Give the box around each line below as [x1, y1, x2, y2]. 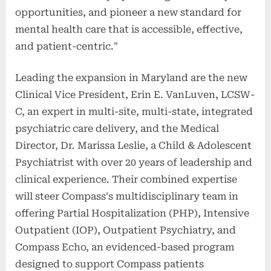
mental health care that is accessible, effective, [15, 23, 243, 35]
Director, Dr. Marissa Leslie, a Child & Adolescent [15, 139, 252, 151]
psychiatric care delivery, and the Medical [15, 122, 219, 134]
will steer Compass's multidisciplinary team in [15, 190, 238, 202]
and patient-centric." [15, 40, 118, 52]
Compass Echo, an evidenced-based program [15, 241, 234, 253]
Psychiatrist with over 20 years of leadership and [15, 156, 252, 168]
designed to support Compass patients [15, 258, 204, 270]
